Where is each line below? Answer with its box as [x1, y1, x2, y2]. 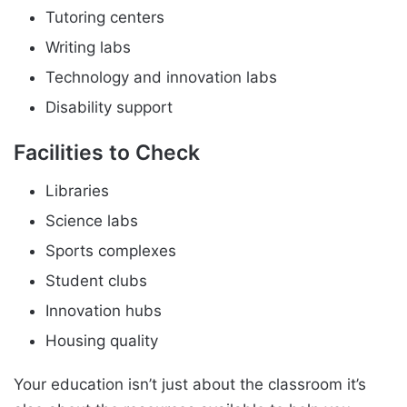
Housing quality [45, 331, 158, 350]
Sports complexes [45, 241, 176, 260]
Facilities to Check [14, 140, 200, 166]
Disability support [45, 98, 173, 117]
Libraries [45, 181, 109, 200]
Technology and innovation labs [45, 68, 277, 87]
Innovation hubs [45, 301, 162, 320]
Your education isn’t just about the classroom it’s [14, 374, 366, 393]
